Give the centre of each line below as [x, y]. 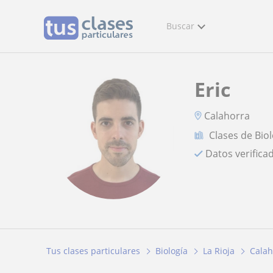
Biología [172, 251]
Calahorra [227, 115]
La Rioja [219, 251]
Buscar [180, 26]
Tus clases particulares [93, 251]
